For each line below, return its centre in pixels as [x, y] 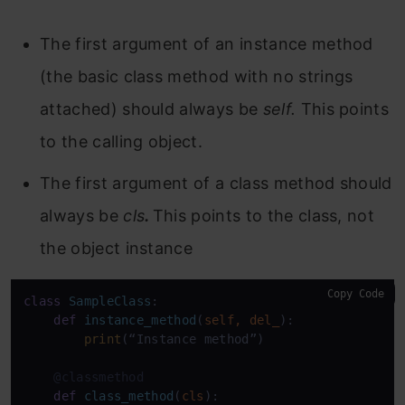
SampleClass [110, 301]
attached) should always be [151, 108]
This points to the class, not [264, 215]
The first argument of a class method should [216, 183]
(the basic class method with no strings [197, 76]
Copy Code [356, 293]
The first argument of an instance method [207, 43]
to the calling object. [122, 141]
